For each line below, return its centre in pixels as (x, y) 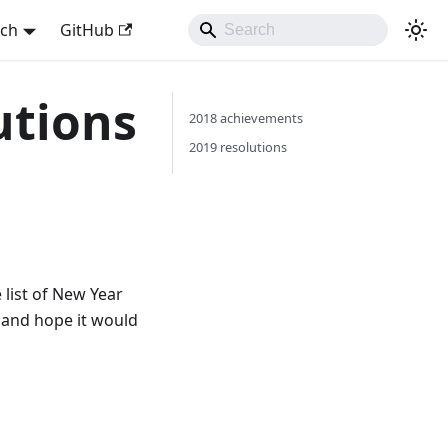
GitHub (86, 30)
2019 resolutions (237, 147)
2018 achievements (245, 118)
